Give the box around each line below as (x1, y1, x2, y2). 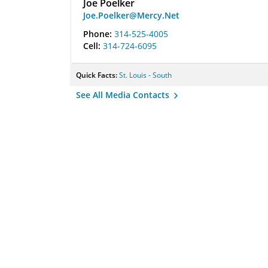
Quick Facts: (76, 70, 119, 80)
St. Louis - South (119, 70, 172, 80)
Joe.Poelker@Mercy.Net (83, 10, 179, 21)
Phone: (83, 28, 114, 39)
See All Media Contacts (76, 89, 172, 100)
